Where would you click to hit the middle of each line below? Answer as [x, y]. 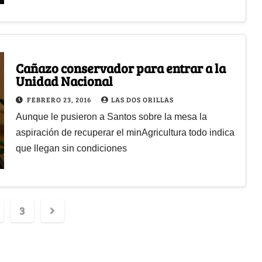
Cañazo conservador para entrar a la [120, 68]
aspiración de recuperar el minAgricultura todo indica [125, 132]
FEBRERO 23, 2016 [60, 99]
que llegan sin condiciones [71, 148]
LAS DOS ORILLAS [142, 99]
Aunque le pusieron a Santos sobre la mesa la [111, 116]
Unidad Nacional [64, 80]
